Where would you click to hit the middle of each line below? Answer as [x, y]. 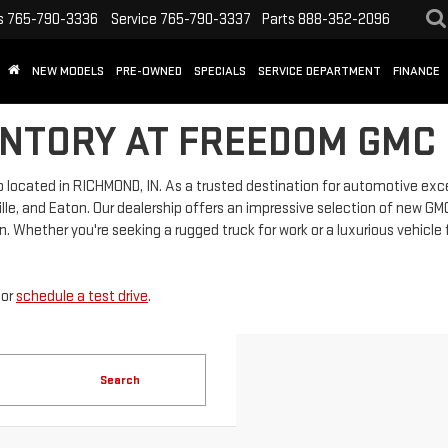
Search [120, 380]
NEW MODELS [68, 71]
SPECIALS [220, 71]
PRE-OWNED [149, 71]
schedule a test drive [82, 296]
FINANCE [416, 71]
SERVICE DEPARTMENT [319, 71]
